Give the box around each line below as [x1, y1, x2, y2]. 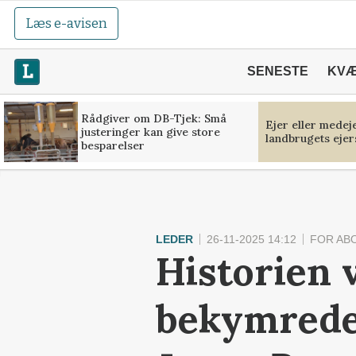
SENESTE [246, 64, 308, 78]
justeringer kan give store [80, 124, 220, 139]
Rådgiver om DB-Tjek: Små [80, 110, 227, 126]
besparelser [80, 137, 145, 153]
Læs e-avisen [25, 15, 108, 32]
